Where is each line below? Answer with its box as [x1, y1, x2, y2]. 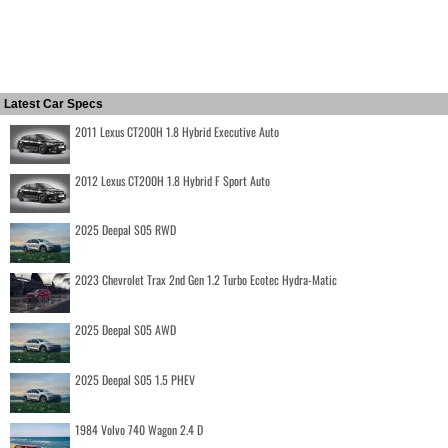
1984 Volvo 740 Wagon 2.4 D [75, 420, 203, 438]
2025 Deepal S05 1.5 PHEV [75, 370, 195, 388]
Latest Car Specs [4, 96, 103, 111]
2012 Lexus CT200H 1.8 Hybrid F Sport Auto [75, 171, 270, 189]
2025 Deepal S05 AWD [75, 320, 176, 338]
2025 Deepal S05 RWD [75, 220, 176, 238]
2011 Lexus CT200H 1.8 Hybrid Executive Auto [75, 122, 279, 140]
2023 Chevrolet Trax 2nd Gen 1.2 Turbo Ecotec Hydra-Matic [75, 270, 337, 288]
